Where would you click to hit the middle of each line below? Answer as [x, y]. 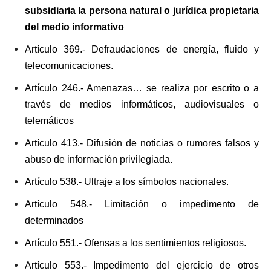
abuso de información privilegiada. [99, 160]
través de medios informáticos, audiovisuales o [142, 105]
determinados [54, 221]
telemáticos [49, 121]
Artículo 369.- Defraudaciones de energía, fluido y [142, 50]
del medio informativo [74, 27]
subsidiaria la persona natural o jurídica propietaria [142, 11]
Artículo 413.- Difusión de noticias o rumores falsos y [142, 143]
